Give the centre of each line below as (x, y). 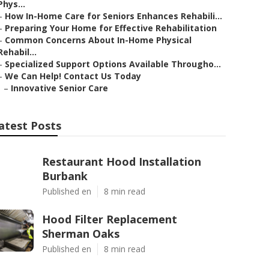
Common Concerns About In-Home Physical (98, 40)
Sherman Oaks (81, 234)
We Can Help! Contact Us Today (73, 76)
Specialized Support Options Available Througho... (113, 64)
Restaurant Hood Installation (122, 162)
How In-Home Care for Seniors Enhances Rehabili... (113, 16)
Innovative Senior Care (59, 88)
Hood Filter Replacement (110, 219)
